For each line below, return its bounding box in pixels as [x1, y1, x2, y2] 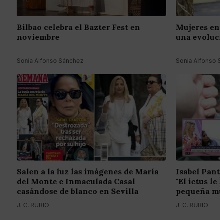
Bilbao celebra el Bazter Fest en [17, 22, 140, 32]
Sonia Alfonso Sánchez [17, 57, 83, 65]
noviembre [17, 32, 59, 42]
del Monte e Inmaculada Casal [17, 176, 135, 187]
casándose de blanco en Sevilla [17, 186, 138, 196]
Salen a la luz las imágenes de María [17, 166, 159, 177]
